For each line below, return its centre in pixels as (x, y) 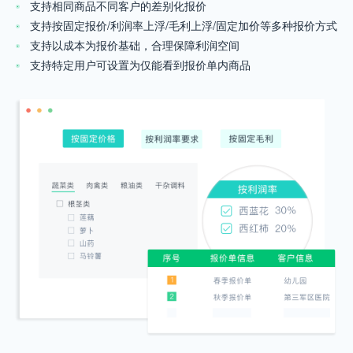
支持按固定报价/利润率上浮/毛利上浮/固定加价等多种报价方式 (183, 26)
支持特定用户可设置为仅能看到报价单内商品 (140, 65)
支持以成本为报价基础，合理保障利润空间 (134, 45)
